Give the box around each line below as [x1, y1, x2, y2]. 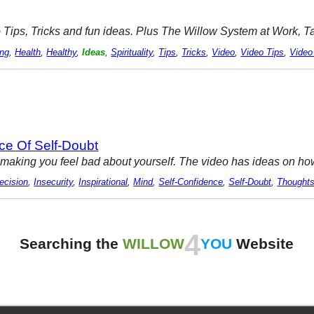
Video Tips [240, 47, 285, 57]
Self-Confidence [158, 177, 224, 188]
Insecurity [34, 177, 74, 188]
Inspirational [78, 177, 128, 188]
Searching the [20, 235, 123, 252]
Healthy [46, 47, 77, 57]
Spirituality [111, 47, 153, 57]
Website [232, 235, 294, 252]
